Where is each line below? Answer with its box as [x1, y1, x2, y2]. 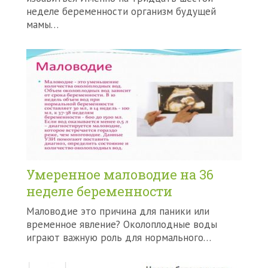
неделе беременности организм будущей [26, 5, 216, 18]
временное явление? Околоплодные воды [26, 218, 217, 231]
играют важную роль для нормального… [26, 231, 211, 244]
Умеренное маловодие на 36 [26, 166, 214, 183]
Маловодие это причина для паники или [26, 205, 209, 218]
